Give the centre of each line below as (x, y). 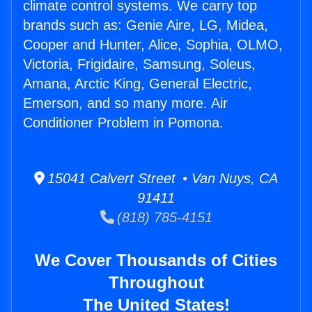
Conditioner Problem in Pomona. (123, 123)
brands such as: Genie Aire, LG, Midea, (146, 25)
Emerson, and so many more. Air (125, 103)
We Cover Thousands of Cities (156, 260)
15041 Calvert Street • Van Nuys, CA (161, 179)
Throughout (156, 283)
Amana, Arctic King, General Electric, (138, 84)
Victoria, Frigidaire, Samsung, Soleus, (139, 64)
